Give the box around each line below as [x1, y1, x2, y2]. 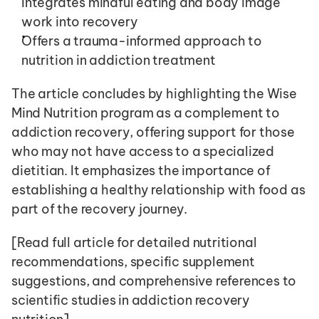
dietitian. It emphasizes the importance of [11, 162, 271, 179]
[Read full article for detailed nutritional [11, 234, 257, 251]
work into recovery [21, 14, 138, 30]
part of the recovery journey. [11, 201, 188, 217]
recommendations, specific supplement [11, 253, 255, 270]
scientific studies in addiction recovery [11, 292, 250, 308]
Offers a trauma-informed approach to [21, 33, 262, 49]
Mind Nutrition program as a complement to [11, 105, 280, 121]
